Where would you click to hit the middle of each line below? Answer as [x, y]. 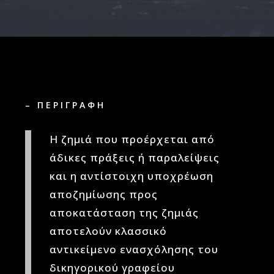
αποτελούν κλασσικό [109, 231]
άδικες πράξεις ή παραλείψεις [135, 157]
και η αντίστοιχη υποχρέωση [132, 176]
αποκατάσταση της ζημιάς [124, 213]
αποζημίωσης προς [104, 194]
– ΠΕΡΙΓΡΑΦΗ [66, 105]
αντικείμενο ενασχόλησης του [134, 249]
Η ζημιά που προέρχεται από [132, 139]
